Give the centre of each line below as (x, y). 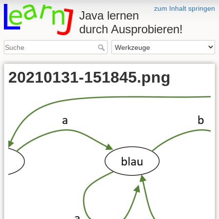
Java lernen (109, 15)
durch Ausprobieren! (131, 29)
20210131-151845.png (89, 77)
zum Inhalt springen (185, 8)
